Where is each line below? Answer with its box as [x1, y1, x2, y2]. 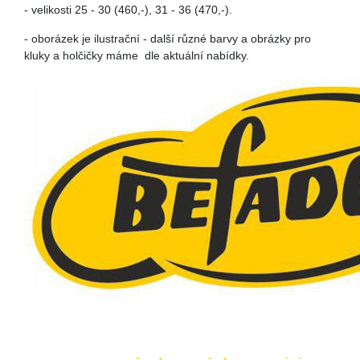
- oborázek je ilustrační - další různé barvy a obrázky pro [24, 32, 311, 45]
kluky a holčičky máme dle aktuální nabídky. [24, 49, 249, 62]
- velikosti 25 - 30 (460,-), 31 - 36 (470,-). [24, 3, 232, 16]
